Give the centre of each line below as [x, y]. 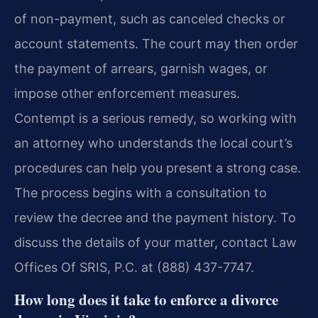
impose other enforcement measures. [127, 93]
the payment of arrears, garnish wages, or [141, 68]
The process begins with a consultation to [141, 192]
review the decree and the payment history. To [155, 217]
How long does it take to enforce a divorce [146, 300]
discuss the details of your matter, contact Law [155, 242]
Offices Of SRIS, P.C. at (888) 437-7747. [134, 267]
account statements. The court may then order [156, 43]
